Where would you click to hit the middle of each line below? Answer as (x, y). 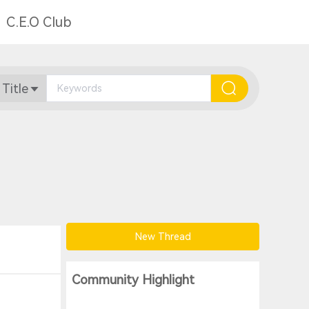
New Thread (163, 237)
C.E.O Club (39, 22)
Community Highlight (133, 280)
